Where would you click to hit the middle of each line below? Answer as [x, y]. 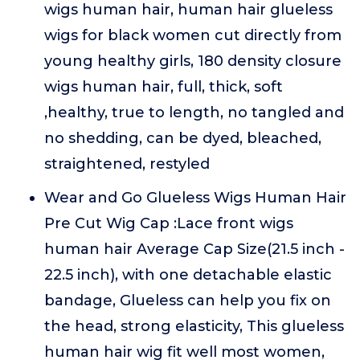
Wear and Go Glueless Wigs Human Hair [195, 198]
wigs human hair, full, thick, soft [164, 87]
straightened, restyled [127, 164]
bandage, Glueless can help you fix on [188, 301]
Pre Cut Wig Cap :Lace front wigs [169, 223]
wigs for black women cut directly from [193, 35]
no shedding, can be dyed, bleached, [183, 138]
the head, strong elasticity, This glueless [194, 326]
